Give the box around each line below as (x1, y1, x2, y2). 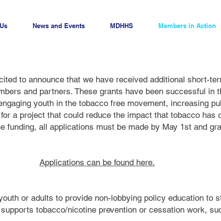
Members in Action (158, 22, 216, 30)
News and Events (32, 22, 85, 30)
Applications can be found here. (39, 157, 155, 167)
